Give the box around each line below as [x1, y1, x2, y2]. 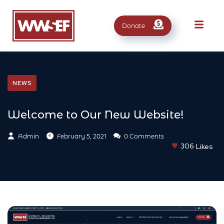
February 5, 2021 [57, 132, 106, 140]
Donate [122, 21, 145, 29]
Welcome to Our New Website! [7, 107, 183, 121]
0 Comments [122, 132, 164, 140]
